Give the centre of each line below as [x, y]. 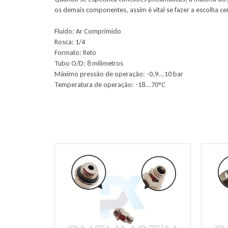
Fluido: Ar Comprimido [88, 31]
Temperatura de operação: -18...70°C [110, 85]
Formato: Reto [75, 53]
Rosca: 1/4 [70, 42]
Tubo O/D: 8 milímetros [89, 63]
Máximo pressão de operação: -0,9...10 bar [119, 74]
